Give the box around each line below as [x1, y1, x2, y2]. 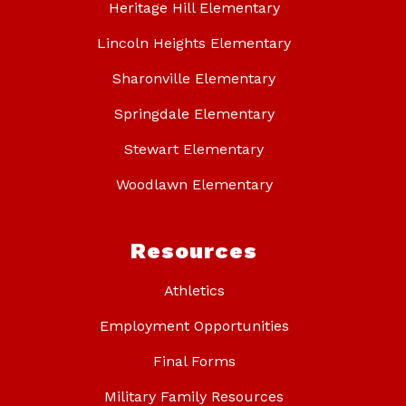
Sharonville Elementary [112, 69, 275, 87]
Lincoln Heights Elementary [97, 34, 291, 52]
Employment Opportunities [99, 316, 289, 334]
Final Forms [152, 352, 236, 370]
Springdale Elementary [113, 104, 275, 122]
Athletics [163, 281, 225, 299]
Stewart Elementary [124, 140, 264, 158]
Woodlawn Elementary [115, 175, 273, 193]
